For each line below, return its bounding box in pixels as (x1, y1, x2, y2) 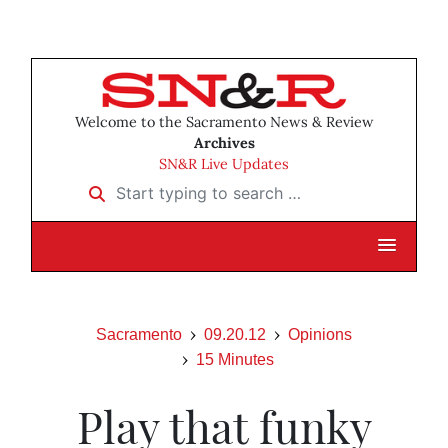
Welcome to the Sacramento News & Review (74, 113, 374, 132)
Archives (193, 134, 255, 153)
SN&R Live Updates (159, 155, 289, 174)
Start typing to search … (76, 176, 261, 197)
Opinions (288, 326, 352, 344)
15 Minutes (196, 351, 274, 369)
